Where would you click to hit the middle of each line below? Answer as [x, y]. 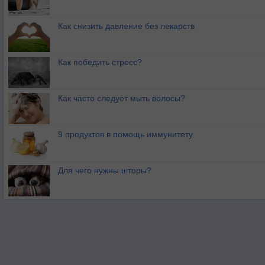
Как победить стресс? [100, 62]
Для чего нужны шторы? [105, 171]
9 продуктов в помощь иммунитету [125, 135]
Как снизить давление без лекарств [126, 26]
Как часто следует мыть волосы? [122, 98]
